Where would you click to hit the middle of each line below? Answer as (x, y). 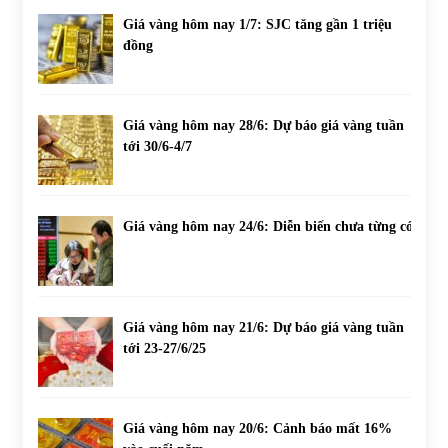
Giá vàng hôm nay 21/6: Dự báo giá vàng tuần (263, 327)
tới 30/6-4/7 (157, 146)
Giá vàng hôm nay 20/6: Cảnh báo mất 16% (257, 428)
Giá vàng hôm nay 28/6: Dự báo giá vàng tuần (263, 125)
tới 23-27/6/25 (164, 348)
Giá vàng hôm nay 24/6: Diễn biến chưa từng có (267, 226)
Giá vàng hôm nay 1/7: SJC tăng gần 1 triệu (257, 24)
